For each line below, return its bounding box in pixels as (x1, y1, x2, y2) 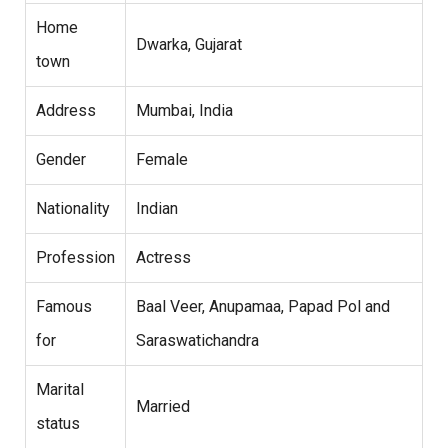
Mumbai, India (136, 101, 233, 121)
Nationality (36, 199, 110, 219)
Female (136, 150, 188, 170)
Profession (36, 248, 115, 268)
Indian (136, 199, 178, 219)
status (36, 414, 80, 434)
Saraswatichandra (136, 331, 259, 351)
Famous (36, 297, 92, 317)
